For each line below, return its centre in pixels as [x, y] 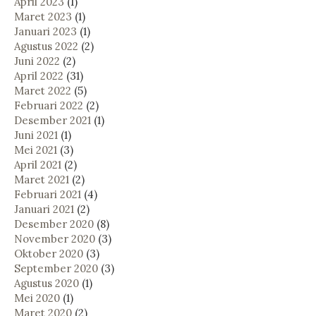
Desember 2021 [53, 120]
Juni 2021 [36, 135]
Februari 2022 [49, 105]
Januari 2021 [44, 209]
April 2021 [38, 164]
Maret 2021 [42, 179]
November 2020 [55, 238]
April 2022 [39, 75]
